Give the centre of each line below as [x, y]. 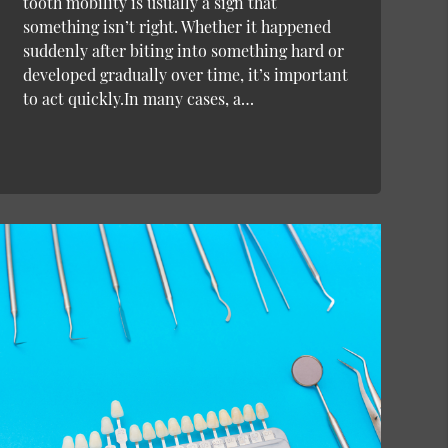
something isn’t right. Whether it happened [176, 27]
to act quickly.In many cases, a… [138, 99]
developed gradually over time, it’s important [185, 75]
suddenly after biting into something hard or [183, 51]
